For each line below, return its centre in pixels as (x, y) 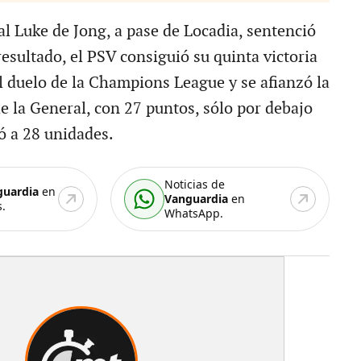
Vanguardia (197, 198)
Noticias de (195, 184)
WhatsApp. (194, 213)
